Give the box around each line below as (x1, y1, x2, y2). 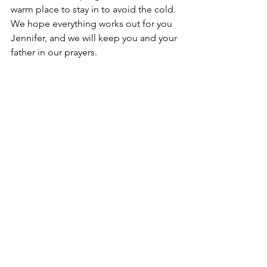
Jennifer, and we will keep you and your (11, 32, 179, 44)
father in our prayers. (11, 46, 97, 58)
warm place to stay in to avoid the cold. (11, 4, 178, 15)
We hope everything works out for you (11, 18, 175, 29)
